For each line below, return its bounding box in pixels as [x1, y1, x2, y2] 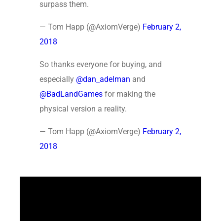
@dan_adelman [76, 74, 130, 84]
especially [39, 74, 76, 84]
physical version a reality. [39, 104, 127, 114]
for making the [103, 89, 155, 99]
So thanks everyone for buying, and [39, 60, 162, 70]
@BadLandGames [39, 89, 103, 99]
